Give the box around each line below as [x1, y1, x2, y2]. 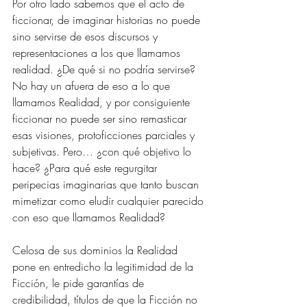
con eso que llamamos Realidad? [12, 210, 165, 225]
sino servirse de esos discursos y [12, 29, 161, 44]
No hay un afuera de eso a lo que [12, 78, 173, 93]
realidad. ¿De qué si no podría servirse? [12, 62, 199, 77]
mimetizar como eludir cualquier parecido [12, 193, 207, 208]
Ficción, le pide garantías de [12, 275, 147, 291]
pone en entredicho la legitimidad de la [12, 259, 197, 274]
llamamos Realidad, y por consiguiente [12, 95, 193, 110]
